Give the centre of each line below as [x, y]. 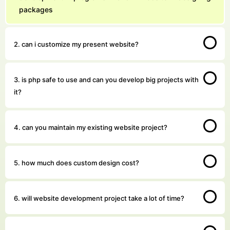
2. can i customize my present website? [76, 44]
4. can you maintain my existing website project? [91, 127]
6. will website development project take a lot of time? [99, 198]
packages [36, 9]
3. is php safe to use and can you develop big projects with [106, 79]
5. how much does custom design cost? [76, 162]
